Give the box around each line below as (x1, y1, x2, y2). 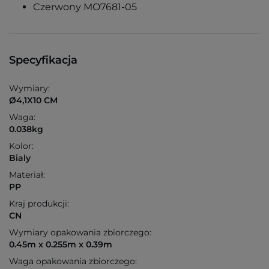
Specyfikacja (9, 53, 77, 67)
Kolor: (9, 141, 34, 152)
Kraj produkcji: (9, 198, 69, 210)
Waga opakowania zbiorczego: (9, 256, 137, 267)
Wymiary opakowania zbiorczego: (9, 227, 151, 238)
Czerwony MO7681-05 (33, 1, 137, 13)
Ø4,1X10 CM (9, 95, 58, 106)
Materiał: (9, 169, 45, 181)
